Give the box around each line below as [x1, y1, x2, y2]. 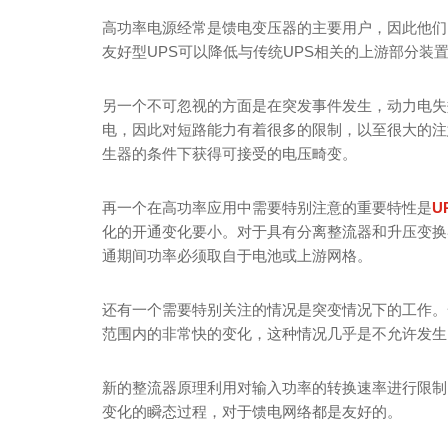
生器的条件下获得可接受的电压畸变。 [102, 145, 357, 162]
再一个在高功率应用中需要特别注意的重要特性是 [102, 199, 432, 216]
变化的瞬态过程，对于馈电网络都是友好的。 [102, 403, 402, 420]
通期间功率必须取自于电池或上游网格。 [102, 247, 372, 264]
